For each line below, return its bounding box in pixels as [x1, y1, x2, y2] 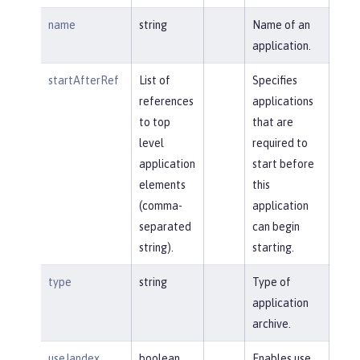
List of [138, 73, 170, 87]
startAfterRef [47, 73, 119, 87]
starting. [252, 240, 294, 254]
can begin [252, 219, 300, 233]
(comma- [138, 198, 182, 212]
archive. [252, 317, 291, 330]
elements [138, 178, 186, 191]
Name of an [252, 18, 310, 31]
